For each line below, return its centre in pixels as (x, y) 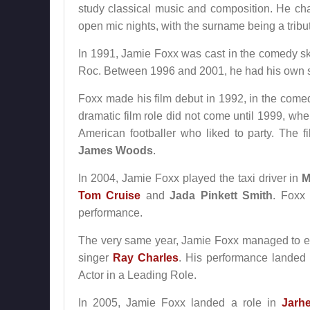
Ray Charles (146, 258)
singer (96, 258)
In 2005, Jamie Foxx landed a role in (180, 303)
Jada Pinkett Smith (221, 195)
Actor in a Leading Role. (137, 275)
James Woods (116, 151)
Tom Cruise (110, 195)
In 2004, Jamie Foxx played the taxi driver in (190, 178)
